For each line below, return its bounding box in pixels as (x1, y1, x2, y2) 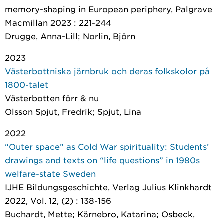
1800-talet (5, 79, 48, 89)
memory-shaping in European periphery (5, 4, 171, 14)
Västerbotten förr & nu (5, 93, 99, 103)
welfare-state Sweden (5, 168, 96, 178)
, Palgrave (171, 4, 212, 14)
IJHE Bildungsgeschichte (5, 182, 108, 192)
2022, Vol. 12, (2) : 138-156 (5, 195, 111, 205)
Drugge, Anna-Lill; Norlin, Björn (5, 31, 135, 41)
